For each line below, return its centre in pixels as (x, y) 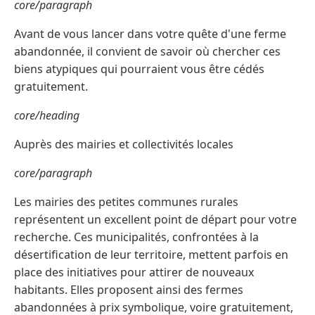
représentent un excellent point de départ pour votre (155, 219)
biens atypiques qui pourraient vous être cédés (139, 69)
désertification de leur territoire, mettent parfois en (151, 254)
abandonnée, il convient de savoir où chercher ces (147, 51)
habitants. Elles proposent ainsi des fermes (129, 289)
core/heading (47, 115)
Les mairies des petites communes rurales (126, 201)
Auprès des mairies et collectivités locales (124, 144)
